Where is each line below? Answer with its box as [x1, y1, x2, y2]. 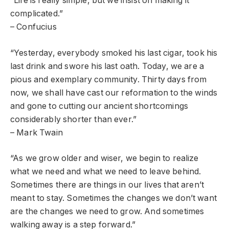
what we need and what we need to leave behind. [10, 167, 201, 177]
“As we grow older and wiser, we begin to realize [10, 153, 199, 164]
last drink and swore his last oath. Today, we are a [10, 61, 204, 71]
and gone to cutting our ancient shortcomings [10, 101, 189, 111]
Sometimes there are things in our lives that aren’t [10, 180, 204, 190]
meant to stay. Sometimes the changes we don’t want [10, 193, 217, 203]
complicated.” [10, 9, 63, 19]
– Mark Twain [10, 127, 63, 138]
